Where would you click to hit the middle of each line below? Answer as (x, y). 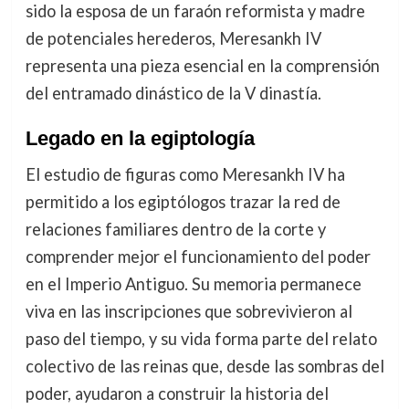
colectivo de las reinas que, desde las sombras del (204, 367)
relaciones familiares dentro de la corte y (175, 230)
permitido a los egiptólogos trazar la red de (183, 202)
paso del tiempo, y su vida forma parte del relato (201, 339)
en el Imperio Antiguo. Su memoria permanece (193, 284)
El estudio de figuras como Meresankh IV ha (185, 175)
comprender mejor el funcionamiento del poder (198, 257)
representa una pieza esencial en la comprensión (202, 66)
